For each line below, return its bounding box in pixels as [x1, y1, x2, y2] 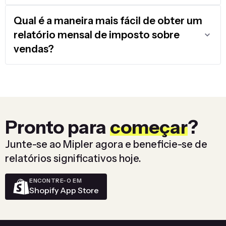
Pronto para [5, 116, 110, 138]
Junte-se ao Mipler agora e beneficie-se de [5, 138, 207, 150]
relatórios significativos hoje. [5, 152, 141, 164]
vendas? [14, 42, 54, 55]
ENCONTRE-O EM [29, 177, 82, 185]
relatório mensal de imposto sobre [14, 28, 180, 41]
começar [110, 116, 188, 138]
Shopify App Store [29, 185, 99, 196]
